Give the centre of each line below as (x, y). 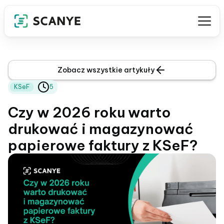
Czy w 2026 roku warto (89, 112)
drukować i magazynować (101, 129)
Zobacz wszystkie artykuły (106, 70)
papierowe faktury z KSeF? (103, 145)
